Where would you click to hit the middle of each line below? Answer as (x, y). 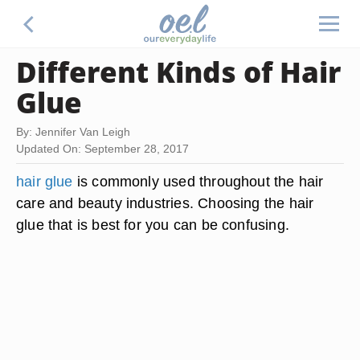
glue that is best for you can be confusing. (153, 225)
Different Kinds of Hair (178, 72)
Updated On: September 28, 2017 (102, 149)
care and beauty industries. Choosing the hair (165, 203)
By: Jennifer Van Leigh (73, 132)
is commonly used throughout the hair (198, 181)
